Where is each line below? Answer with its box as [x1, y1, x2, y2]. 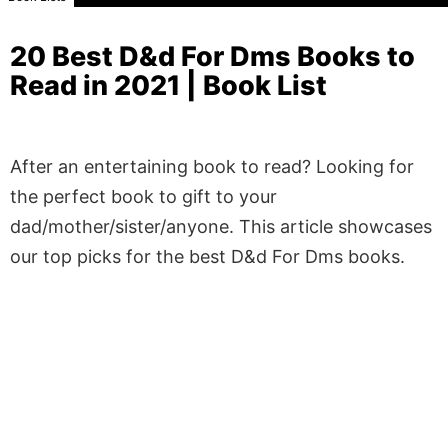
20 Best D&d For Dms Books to [10, 40, 415, 73]
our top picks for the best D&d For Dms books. [10, 245, 410, 267]
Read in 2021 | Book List [10, 69, 327, 102]
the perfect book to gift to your [10, 185, 277, 207]
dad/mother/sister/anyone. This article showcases [10, 215, 432, 237]
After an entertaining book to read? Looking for [10, 155, 414, 177]
